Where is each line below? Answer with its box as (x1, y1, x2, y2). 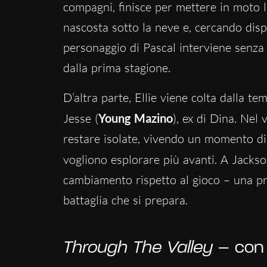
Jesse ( (63, 110, 98, 126)
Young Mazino (98, 110, 173, 125)
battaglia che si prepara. (63, 192, 188, 207)
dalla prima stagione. (63, 60, 170, 75)
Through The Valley (63, 238, 213, 257)
